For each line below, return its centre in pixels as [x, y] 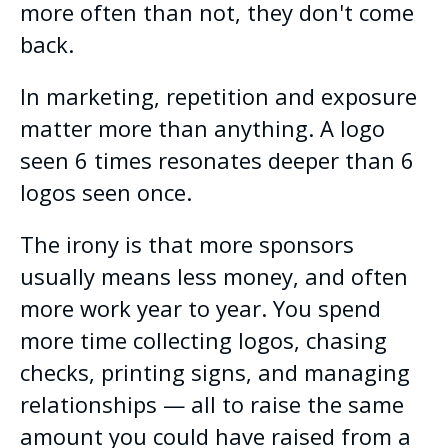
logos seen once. [106, 191]
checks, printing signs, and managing [215, 371]
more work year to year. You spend [200, 307]
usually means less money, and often [214, 275]
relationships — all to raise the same [212, 403]
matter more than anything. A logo [202, 127]
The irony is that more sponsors [187, 243]
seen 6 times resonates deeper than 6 [217, 159]
